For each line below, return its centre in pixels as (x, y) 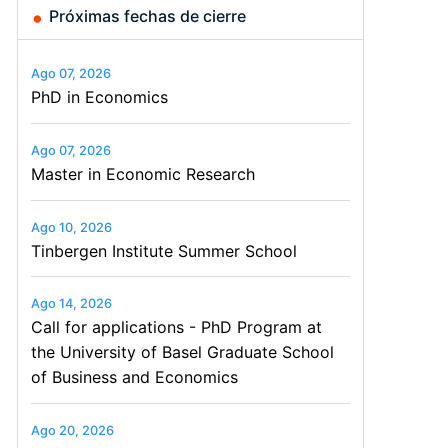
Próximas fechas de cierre (147, 15)
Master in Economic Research (142, 173)
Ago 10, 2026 (71, 227)
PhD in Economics (99, 97)
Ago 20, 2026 (72, 430)
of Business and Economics (134, 377)
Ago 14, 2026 (71, 304)
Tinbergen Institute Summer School (163, 250)
